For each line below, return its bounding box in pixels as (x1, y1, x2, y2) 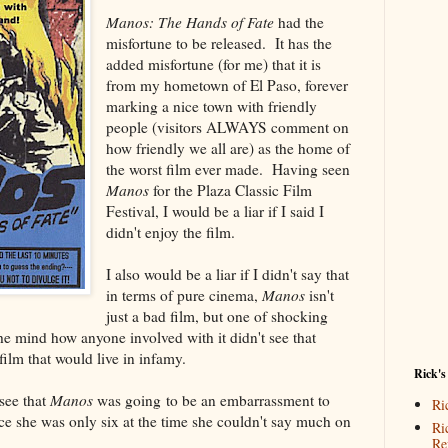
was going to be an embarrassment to (93, 389, 330, 410)
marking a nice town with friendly (106, 95, 318, 116)
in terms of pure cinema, (106, 284, 263, 305)
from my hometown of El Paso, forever (106, 74, 349, 95)
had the (274, 11, 325, 32)
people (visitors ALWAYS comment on (106, 116, 350, 137)
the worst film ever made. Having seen (106, 158, 351, 179)
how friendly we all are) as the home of (106, 137, 351, 158)
